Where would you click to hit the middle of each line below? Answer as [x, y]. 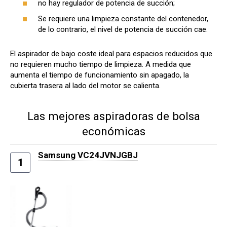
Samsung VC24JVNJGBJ [88, 155]
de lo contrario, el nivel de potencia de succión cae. [123, 30]
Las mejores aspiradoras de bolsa [113, 116]
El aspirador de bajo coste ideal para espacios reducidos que [111, 54]
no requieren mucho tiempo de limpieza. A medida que [101, 65]
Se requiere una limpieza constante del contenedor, [123, 19]
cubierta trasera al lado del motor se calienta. [85, 86]
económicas [113, 131]
